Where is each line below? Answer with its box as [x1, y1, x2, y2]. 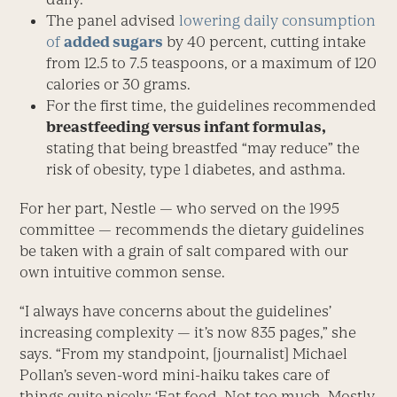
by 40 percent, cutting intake [163, 33, 367, 51]
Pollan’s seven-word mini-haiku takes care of [19, 366, 331, 385]
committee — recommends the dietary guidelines [19, 221, 365, 239]
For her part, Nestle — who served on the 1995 [19, 199, 340, 218]
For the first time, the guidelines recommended [46, 97, 378, 115]
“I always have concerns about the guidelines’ [19, 302, 332, 321]
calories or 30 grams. [46, 75, 191, 94]
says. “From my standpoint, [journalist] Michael [19, 345, 348, 363]
